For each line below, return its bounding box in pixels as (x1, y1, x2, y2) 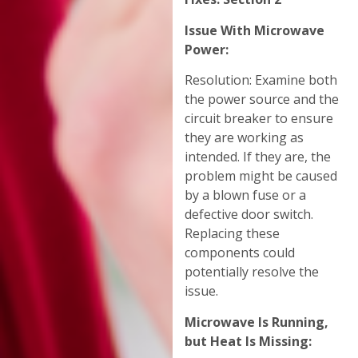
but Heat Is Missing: (185, 332, 312, 350)
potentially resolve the (185, 263, 320, 281)
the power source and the (185, 90, 340, 109)
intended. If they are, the (185, 148, 332, 166)
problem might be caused (185, 167, 338, 185)
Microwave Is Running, (185, 312, 329, 331)
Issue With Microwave (185, 21, 325, 39)
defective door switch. (185, 205, 314, 224)
